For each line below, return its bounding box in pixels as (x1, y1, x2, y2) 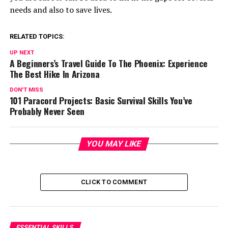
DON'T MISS (9, 86, 43, 93)
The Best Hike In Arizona (9, 67, 100, 80)
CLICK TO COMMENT (80, 178, 148, 186)
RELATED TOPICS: (9, 32, 65, 40)
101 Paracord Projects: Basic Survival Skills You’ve (9, 93, 192, 107)
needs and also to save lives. (9, 4, 112, 15)
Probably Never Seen (9, 104, 84, 118)
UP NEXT (9, 49, 34, 56)
